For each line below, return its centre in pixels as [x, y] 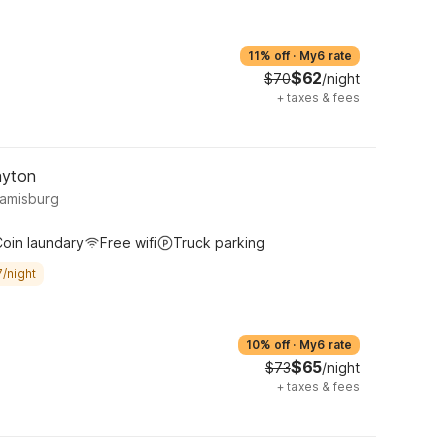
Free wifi [128, 242]
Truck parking [219, 242]
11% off [269, 55]
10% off [268, 344]
